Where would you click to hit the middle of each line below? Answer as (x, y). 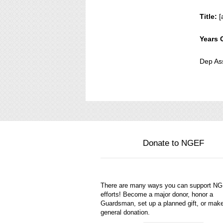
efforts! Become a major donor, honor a (157, 194)
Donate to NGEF (173, 143)
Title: (209, 16)
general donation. (125, 212)
